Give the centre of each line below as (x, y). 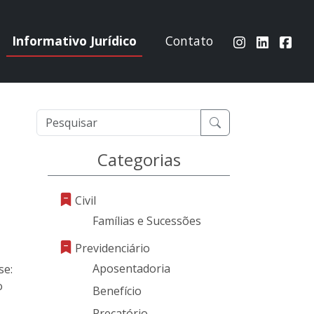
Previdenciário (112, 248)
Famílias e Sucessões (147, 221)
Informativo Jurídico (74, 41)
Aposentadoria (131, 268)
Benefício (117, 291)
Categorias (139, 159)
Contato (190, 41)
